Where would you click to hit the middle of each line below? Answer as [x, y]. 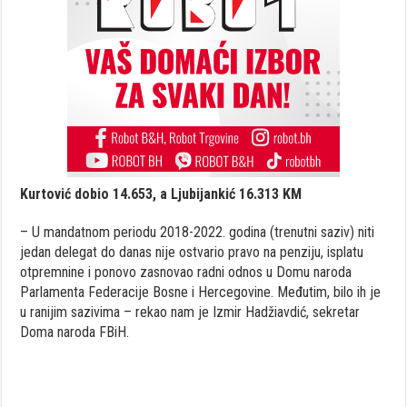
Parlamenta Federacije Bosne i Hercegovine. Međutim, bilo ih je [201, 292]
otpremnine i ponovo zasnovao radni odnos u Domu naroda [186, 272]
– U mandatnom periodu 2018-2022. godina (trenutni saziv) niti [198, 232]
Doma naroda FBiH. [75, 332]
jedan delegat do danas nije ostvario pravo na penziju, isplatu [192, 252]
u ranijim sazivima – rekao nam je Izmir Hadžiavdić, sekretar [190, 312]
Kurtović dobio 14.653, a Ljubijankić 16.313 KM [161, 194]
